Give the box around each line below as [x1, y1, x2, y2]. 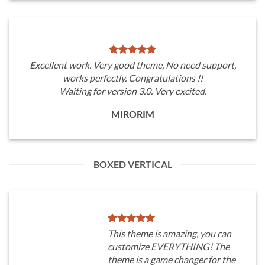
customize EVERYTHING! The [108, 241, 230, 252]
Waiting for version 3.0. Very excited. [59, 85, 206, 96]
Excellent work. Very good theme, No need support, [29, 59, 236, 70]
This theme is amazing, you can [108, 228, 231, 239]
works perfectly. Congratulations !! [62, 72, 203, 83]
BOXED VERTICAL [93, 159, 172, 170]
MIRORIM [111, 108, 154, 119]
